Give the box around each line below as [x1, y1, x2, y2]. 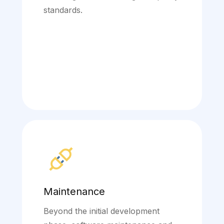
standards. [43, 5, 82, 15]
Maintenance [43, 185, 105, 198]
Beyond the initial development [43, 206, 159, 216]
